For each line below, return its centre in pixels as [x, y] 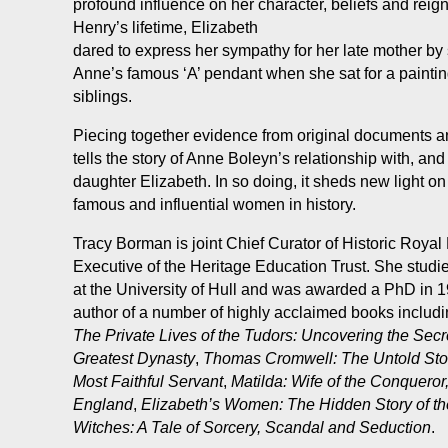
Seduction [395, 427]
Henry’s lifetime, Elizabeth [165, 27]
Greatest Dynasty [134, 358]
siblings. [102, 96]
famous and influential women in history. [214, 204]
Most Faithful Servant [148, 381]
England [103, 404]
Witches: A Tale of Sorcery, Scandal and [214, 427]
